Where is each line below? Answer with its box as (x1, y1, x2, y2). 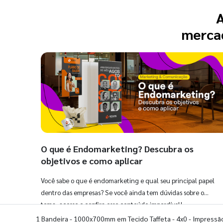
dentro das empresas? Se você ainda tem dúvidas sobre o (41, 188, 204, 197)
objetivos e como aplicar (41, 155, 143, 167)
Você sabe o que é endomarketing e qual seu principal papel (41, 176, 215, 185)
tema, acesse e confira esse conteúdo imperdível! (41, 200, 182, 209)
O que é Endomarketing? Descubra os (41, 143, 194, 155)
